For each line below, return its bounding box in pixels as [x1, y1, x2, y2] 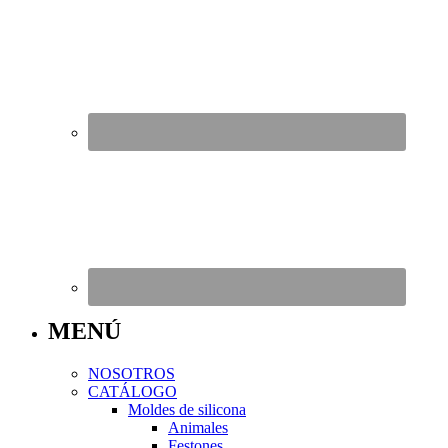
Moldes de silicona [128, 400, 246, 418]
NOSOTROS [88, 364, 175, 382]
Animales [168, 418, 228, 436]
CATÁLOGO [88, 382, 177, 400]
